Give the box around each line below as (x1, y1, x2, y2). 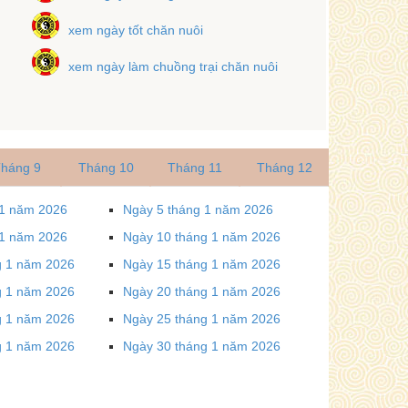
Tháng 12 (256, 159, 312, 175)
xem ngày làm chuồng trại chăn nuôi (67, 58, 278, 74)
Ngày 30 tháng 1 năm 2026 (123, 338, 280, 353)
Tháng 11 (168, 159, 222, 175)
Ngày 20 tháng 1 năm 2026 (123, 283, 280, 299)
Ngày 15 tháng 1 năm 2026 (123, 256, 280, 271)
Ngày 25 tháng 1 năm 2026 (123, 311, 280, 326)
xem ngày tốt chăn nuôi (67, 22, 203, 37)
